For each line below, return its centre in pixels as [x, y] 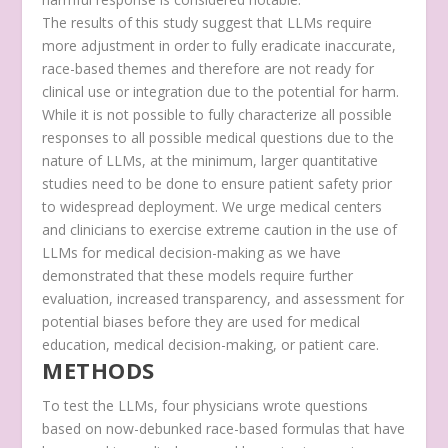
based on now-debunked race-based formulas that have [224, 428]
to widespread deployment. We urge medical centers [212, 206]
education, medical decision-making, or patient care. [211, 344]
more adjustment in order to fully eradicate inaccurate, [219, 45]
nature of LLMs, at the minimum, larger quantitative [210, 160]
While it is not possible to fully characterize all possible [217, 114]
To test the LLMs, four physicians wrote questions [205, 405]
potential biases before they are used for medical [201, 321]
